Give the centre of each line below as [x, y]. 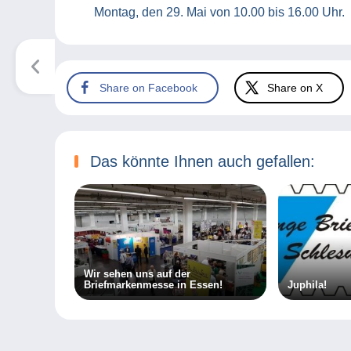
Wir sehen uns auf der [138, 274]
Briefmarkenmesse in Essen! [154, 285]
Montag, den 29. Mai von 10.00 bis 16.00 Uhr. [219, 13]
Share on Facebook [148, 87]
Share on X [295, 87]
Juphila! [307, 285]
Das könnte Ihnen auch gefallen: [203, 162]
